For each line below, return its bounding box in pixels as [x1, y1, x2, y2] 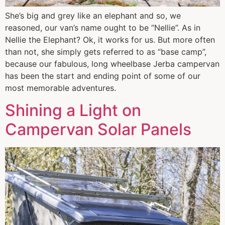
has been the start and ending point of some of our [5, 70, 200, 81]
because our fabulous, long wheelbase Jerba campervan [5, 58, 219, 69]
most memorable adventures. [5, 82, 116, 93]
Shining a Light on [5, 100, 141, 121]
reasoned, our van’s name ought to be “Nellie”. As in [5, 22, 200, 33]
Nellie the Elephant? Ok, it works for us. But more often [5, 34, 215, 45]
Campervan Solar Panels [5, 120, 191, 140]
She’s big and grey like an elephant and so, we [5, 10, 181, 21]
